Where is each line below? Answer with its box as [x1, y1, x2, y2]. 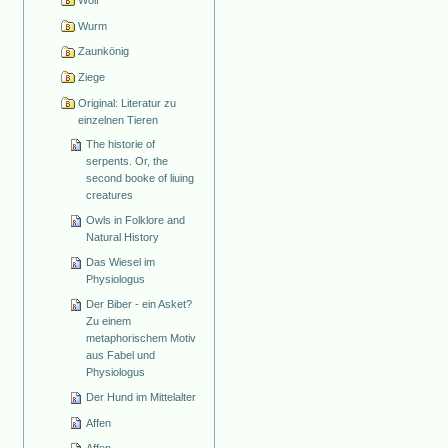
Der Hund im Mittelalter [86, 391, 197, 404]
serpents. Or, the [86, 155, 169, 168]
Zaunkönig [77, 45, 129, 58]
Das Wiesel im [86, 256, 156, 269]
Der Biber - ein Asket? [86, 298, 193, 311]
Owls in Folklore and [86, 214, 186, 227]
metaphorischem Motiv [86, 332, 197, 345]
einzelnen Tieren [77, 113, 158, 126]
